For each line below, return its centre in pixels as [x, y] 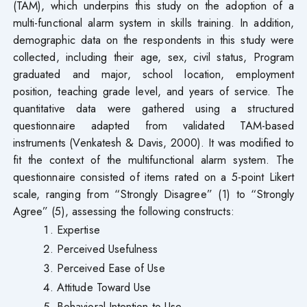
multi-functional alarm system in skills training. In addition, [153, 22]
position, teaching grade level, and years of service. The [153, 91]
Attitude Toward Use [104, 287]
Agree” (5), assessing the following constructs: [123, 211]
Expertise [78, 229]
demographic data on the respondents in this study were [153, 39]
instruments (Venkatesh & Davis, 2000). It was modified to [153, 142]
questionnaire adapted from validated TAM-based [153, 125]
